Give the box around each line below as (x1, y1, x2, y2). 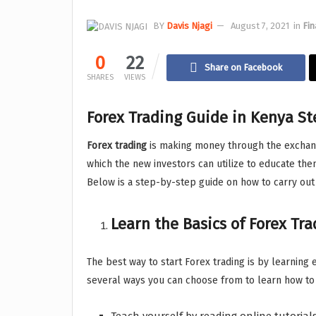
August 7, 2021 (231, 20, 289, 31)
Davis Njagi (166, 20, 212, 31)
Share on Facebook (205, 62, 282, 73)
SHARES (87, 73, 114, 83)
